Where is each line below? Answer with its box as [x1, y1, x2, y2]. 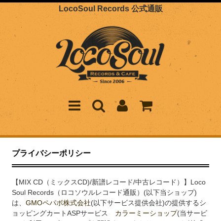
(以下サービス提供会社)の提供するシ [91, 199, 207, 207]
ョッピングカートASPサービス [12, 209, 115, 218]
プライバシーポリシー [12, 149, 91, 158]
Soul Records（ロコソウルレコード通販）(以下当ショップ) [12, 188, 197, 197]
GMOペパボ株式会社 [26, 199, 91, 207]
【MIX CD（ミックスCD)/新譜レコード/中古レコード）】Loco [12, 178, 206, 186]
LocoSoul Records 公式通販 [58, 4, 163, 13]
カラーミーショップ [115, 209, 178, 218]
